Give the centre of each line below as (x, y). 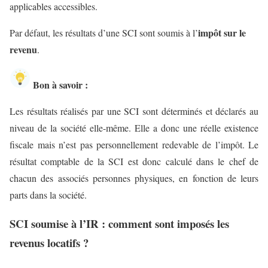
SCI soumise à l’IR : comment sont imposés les (119, 224)
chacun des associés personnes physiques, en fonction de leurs (134, 178)
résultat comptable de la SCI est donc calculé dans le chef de (134, 161)
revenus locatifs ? (49, 243)
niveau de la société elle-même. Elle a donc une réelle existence (134, 127)
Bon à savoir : (59, 84)
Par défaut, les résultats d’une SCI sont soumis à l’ (104, 32)
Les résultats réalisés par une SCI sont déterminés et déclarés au (134, 111)
